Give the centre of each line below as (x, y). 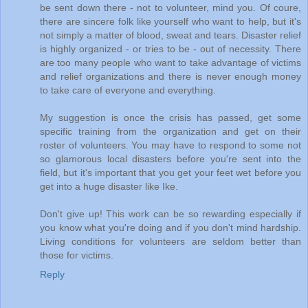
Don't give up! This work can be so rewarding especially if (170, 213)
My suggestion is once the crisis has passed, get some (170, 117)
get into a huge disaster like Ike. (109, 186)
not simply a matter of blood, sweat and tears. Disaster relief (170, 35)
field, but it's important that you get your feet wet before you (170, 172)
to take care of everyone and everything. (128, 90)
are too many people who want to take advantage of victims (170, 62)
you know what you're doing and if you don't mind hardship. (170, 227)
